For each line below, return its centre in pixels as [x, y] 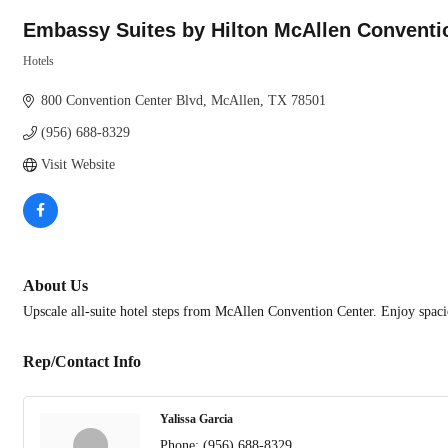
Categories [49, 75]
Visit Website [77, 164]
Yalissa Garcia [196, 419]
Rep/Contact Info [82, 361]
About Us [55, 285]
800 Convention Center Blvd [121, 100]
